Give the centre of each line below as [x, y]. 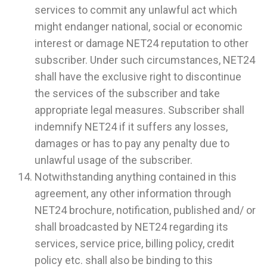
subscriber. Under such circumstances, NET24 [145, 60]
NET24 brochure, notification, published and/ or [145, 210]
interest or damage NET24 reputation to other [142, 44]
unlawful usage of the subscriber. [114, 160]
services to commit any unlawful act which [136, 10]
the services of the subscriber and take [127, 94]
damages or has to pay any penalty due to [132, 144]
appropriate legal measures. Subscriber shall [139, 110]
